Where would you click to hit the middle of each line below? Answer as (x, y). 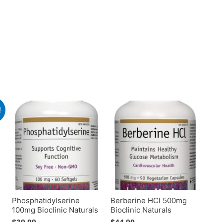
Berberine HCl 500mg (149, 200)
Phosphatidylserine (46, 200)
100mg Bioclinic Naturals (55, 210)
